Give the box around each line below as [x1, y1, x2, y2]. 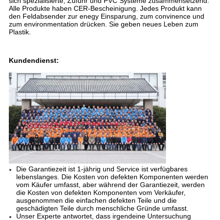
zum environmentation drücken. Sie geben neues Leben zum [8, 20, 198, 28]
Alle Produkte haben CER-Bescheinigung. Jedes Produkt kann [8, 4, 202, 12]
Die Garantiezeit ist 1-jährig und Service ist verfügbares [16, 165, 188, 173]
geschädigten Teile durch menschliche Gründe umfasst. [16, 204, 189, 213]
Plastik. [8, 27, 31, 36]
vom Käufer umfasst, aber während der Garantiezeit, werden [16, 181, 205, 189]
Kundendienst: [8, 56, 59, 64]
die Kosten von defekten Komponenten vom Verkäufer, [16, 189, 186, 197]
